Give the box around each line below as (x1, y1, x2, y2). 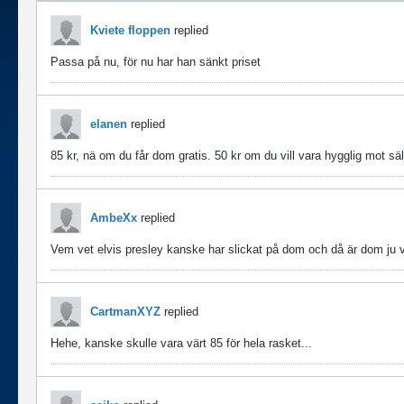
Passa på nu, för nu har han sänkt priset (50, 55, 264, 69)
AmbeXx (90, 211, 137, 225)
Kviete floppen (90, 23, 170, 37)
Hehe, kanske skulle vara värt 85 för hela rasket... (50, 336, 316, 350)
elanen (90, 117, 127, 131)
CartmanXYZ (90, 305, 161, 318)
